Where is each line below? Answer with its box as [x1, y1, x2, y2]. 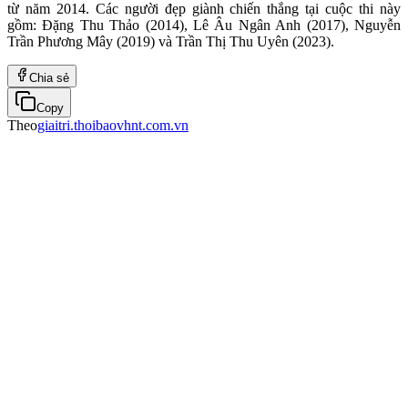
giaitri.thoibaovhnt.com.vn [37, 117, 189, 133]
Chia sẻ [29, 70, 69, 85]
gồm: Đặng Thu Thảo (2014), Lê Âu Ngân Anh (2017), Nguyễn [7, 16, 401, 33]
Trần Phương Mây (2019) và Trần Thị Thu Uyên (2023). [7, 33, 334, 49]
